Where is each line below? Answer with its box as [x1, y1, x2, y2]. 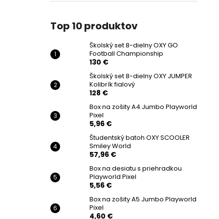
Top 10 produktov [50, 19, 138, 33]
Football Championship [89, 49, 163, 58]
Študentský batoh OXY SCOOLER [89, 133, 190, 142]
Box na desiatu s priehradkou [89, 164, 182, 173]
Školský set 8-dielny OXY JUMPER [89, 71, 192, 81]
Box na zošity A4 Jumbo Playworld [89, 102, 197, 111]
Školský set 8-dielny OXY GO [89, 41, 178, 50]
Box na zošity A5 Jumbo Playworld [89, 195, 197, 204]
